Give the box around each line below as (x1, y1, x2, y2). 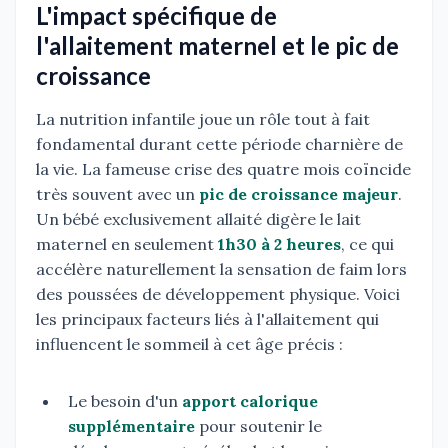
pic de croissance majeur (199, 184, 398, 205)
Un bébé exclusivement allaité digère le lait (36, 209, 361, 230)
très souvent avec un (36, 184, 199, 205)
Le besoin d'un (68, 391, 182, 412)
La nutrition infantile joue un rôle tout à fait (36, 109, 370, 130)
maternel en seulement (36, 234, 218, 255)
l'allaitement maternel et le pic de (36, 31, 399, 61)
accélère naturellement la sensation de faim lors (36, 259, 407, 280)
